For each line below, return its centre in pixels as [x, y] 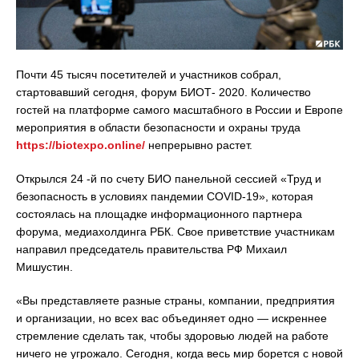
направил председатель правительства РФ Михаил [151, 249]
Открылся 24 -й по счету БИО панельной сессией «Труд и [169, 178]
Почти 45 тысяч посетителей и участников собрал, [149, 74]
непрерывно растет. [199, 145]
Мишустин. [44, 266]
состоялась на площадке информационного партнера [159, 214]
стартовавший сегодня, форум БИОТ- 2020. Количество [163, 92]
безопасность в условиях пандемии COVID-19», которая [165, 196]
